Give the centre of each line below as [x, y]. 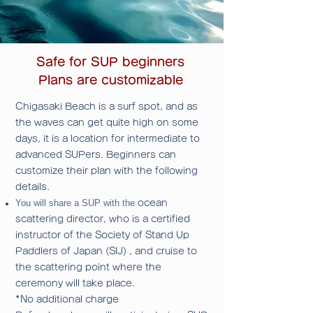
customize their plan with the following [107, 171]
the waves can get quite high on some [107, 123]
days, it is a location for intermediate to [108, 139]
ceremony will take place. [75, 284]
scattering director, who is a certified [103, 219]
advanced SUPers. [59, 155]
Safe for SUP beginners [110, 62]
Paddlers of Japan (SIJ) [71, 252]
